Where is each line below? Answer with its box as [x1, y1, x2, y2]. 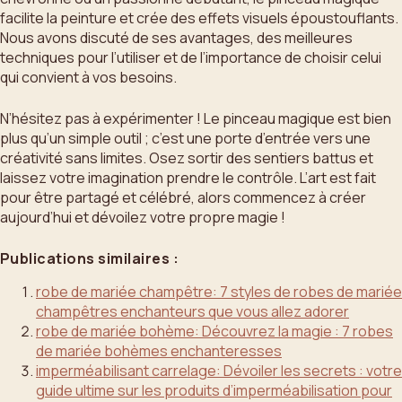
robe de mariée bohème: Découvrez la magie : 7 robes [36, 320, 393, 341]
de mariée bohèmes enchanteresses [36, 340, 282, 361]
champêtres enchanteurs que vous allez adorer [36, 301, 349, 321]
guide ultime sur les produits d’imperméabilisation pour [36, 380, 392, 400]
